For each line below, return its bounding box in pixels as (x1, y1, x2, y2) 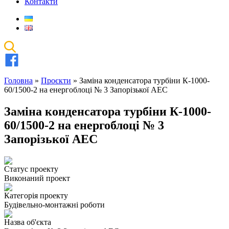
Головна (4, 76, 33, 85)
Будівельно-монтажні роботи (4, 200, 105, 210)
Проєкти (41, 76, 71, 85)
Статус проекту (4, 165, 58, 174)
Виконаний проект (4, 174, 70, 183)
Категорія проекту (4, 191, 68, 200)
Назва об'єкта (4, 218, 51, 227)
